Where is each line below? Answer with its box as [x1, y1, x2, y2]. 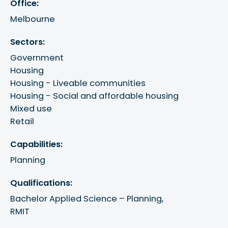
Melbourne [10, 13, 55, 25]
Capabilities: [10, 138, 63, 150]
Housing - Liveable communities [10, 77, 146, 89]
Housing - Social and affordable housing [10, 90, 179, 102]
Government [10, 51, 64, 64]
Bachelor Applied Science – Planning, [10, 193, 166, 205]
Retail [10, 115, 35, 127]
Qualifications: [10, 177, 73, 189]
